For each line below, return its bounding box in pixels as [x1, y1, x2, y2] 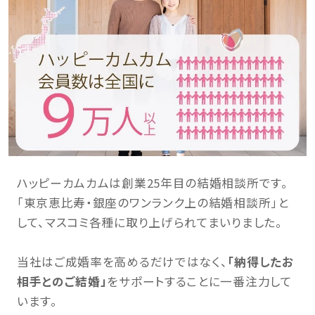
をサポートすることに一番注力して [107, 272, 292, 290]
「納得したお [227, 252, 294, 270]
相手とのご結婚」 [16, 272, 108, 290]
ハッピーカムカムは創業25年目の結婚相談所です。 [16, 174, 288, 191]
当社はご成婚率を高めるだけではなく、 [16, 252, 228, 270]
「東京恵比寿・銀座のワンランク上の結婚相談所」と [16, 193, 289, 211]
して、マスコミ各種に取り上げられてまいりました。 [16, 213, 283, 231]
